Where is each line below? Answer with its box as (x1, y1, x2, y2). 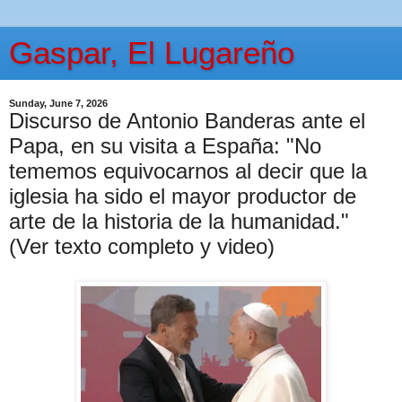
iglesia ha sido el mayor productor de (9, 184, 356, 208)
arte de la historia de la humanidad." (9, 209, 349, 233)
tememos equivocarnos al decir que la (9, 159, 367, 183)
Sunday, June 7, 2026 (9, 98, 108, 109)
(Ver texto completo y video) (9, 234, 275, 258)
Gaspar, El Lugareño (9, 36, 294, 70)
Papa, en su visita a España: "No (9, 134, 321, 158)
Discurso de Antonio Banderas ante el (9, 109, 365, 133)
